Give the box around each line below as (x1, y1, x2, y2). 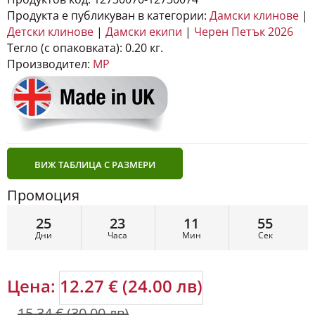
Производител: (7, 46, 90, 61)
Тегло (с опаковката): (7, 30, 122, 45)
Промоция (7, 175, 79, 194)
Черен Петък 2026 (194, 13, 293, 29)
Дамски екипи (105, 13, 182, 29)
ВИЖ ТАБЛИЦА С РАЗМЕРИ (34, 148, 155, 160)
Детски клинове (7, 13, 94, 29)
